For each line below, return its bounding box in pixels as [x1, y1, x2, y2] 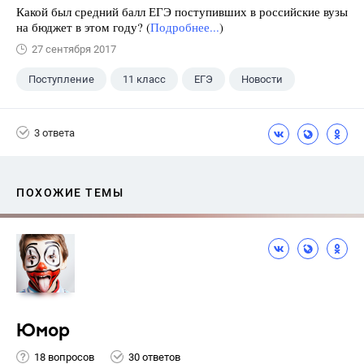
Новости [241, 73, 283, 85]
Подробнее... [150, 19, 219, 35]
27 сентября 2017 [32, 43, 116, 55]
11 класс [123, 73, 166, 85]
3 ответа [34, 126, 75, 139]
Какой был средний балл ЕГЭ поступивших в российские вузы [16, 3, 348, 19]
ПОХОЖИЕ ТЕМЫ [16, 186, 123, 199]
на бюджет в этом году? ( [16, 19, 150, 35]
